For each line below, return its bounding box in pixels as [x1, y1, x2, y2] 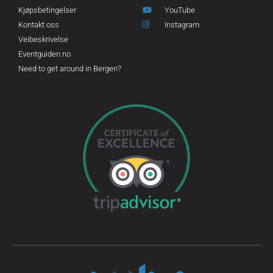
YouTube [165, 5, 196, 15]
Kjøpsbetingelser [18, 5, 76, 15]
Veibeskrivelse [18, 34, 68, 44]
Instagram [165, 19, 200, 29]
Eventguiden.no [18, 49, 71, 58]
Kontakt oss [18, 19, 59, 29]
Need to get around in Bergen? [18, 63, 121, 73]
